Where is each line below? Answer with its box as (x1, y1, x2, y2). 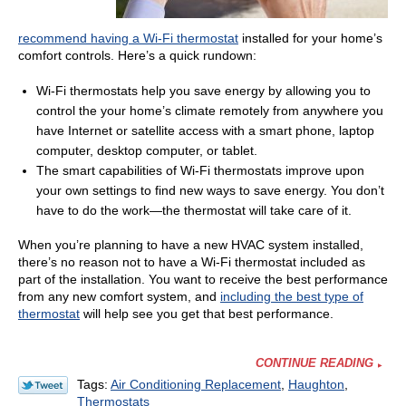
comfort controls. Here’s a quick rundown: (18, 48, 256, 63)
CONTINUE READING (256, 356, 373, 371)
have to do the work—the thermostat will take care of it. (36, 203, 352, 218)
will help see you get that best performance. (80, 306, 333, 322)
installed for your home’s (238, 31, 382, 45)
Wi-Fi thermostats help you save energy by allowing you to (36, 83, 371, 99)
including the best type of (220, 289, 363, 304)
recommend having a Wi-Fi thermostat (18, 31, 238, 45)
